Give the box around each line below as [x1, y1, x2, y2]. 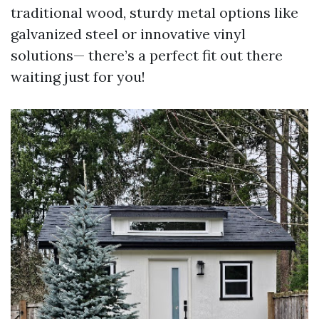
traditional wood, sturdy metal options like [11, 4, 298, 21]
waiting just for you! [11, 68, 145, 85]
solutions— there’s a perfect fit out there [11, 46, 283, 64]
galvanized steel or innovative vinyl [11, 25, 246, 43]
